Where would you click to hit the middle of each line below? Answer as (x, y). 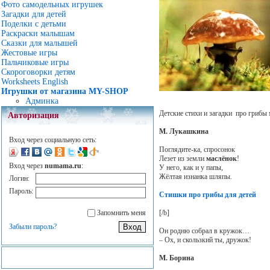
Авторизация (33, 115)
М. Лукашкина (184, 131)
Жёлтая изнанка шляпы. (195, 176)
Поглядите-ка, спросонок (197, 149)
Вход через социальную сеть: (53, 140)
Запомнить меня (121, 213)
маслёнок (221, 158)
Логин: (19, 178)
